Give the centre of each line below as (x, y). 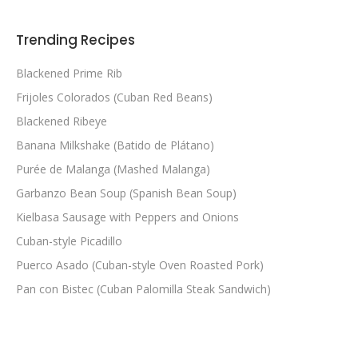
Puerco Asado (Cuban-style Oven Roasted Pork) (140, 265)
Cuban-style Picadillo (69, 241)
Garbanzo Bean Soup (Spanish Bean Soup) (126, 193)
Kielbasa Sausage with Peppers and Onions (127, 217)
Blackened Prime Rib (69, 73)
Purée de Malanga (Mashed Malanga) (113, 169)
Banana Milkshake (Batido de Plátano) (115, 145)
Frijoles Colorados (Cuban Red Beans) (114, 97)
